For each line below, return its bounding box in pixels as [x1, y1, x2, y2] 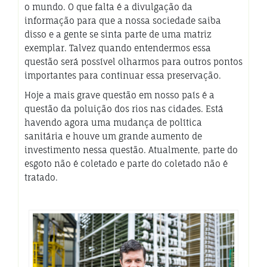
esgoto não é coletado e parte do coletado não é [24, 158, 228, 169]
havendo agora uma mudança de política [24, 117, 202, 128]
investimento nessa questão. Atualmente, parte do [24, 144, 238, 155]
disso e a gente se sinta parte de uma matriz [24, 29, 212, 39]
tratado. [24, 172, 58, 182]
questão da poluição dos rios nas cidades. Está [24, 103, 223, 114]
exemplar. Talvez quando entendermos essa [24, 42, 211, 53]
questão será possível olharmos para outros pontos [24, 56, 243, 67]
